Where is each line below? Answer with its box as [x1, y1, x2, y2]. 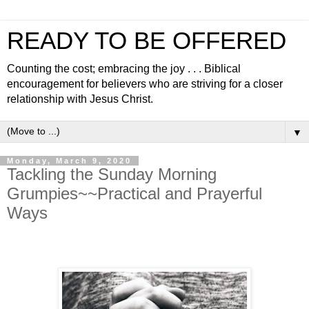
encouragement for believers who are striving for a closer [7, 78, 283, 90]
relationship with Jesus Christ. [7, 93, 153, 105]
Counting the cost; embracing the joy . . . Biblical [7, 63, 241, 74]
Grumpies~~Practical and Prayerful [7, 184, 262, 203]
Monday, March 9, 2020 [7, 157, 132, 165]
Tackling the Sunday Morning [7, 165, 217, 183]
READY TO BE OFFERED [7, 28, 286, 54]
